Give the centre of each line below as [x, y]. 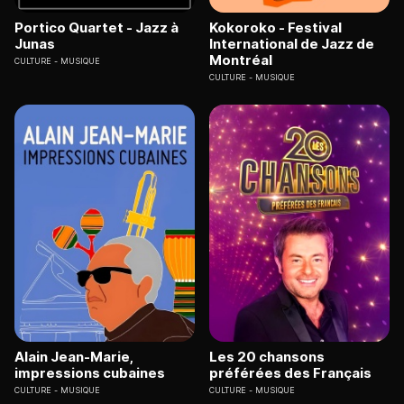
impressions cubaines [90, 372]
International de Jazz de [292, 44]
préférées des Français [290, 372]
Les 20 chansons [267, 356]
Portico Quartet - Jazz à [96, 28]
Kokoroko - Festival [275, 28]
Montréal [241, 60]
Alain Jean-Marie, [74, 356]
